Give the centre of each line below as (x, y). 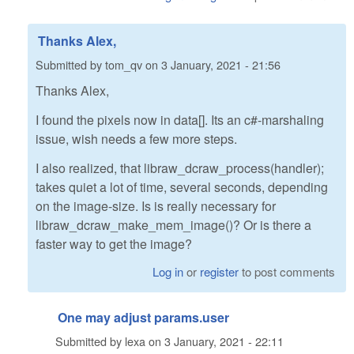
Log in (168, 272)
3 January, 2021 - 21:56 (221, 64)
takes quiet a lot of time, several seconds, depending (182, 186)
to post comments (287, 272)
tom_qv (124, 64)
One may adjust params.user (143, 318)
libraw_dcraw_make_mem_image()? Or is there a (173, 224)
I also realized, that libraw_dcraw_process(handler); (180, 168)
